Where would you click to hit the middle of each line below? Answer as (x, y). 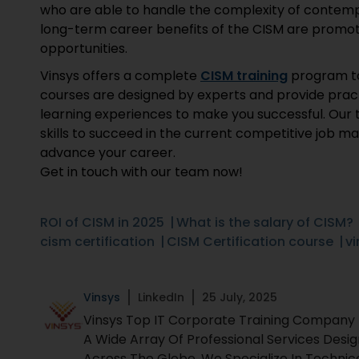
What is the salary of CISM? (265, 222)
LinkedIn (161, 297)
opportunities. (84, 48)
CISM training (244, 76)
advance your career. (108, 153)
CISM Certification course (250, 242)
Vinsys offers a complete (120, 76)
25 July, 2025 (240, 297)
